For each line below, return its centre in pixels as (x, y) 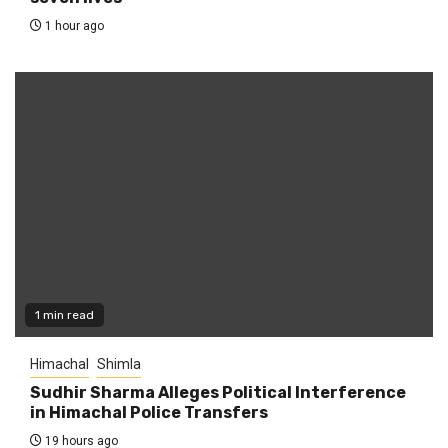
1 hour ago (73, 25)
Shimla (119, 363)
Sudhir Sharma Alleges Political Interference (218, 392)
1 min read (64, 314)
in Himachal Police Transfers (149, 412)
